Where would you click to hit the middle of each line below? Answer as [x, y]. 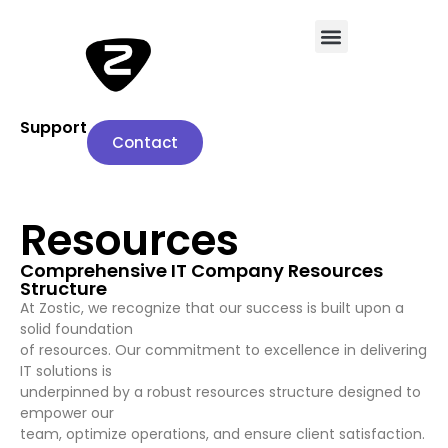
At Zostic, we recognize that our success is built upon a [212, 308]
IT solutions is [66, 371]
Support [53, 127]
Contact [145, 142]
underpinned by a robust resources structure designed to [220, 392]
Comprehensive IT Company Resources [201, 270]
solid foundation [76, 329]
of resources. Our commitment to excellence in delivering [223, 350]
